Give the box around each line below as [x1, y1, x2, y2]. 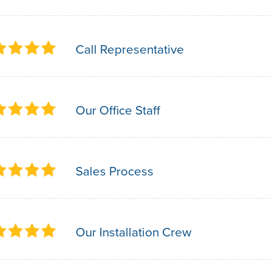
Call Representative [76, 40, 184, 58]
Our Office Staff [76, 101, 160, 119]
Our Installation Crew [76, 223, 191, 241]
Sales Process [76, 162, 154, 180]
